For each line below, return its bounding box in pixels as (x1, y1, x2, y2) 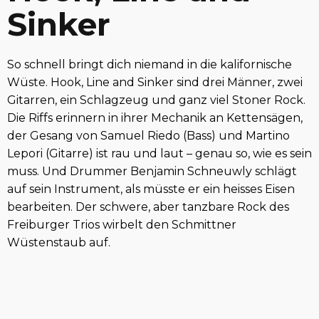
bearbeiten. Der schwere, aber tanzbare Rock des (7, 199, 289, 214)
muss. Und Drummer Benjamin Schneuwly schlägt (7, 164, 297, 178)
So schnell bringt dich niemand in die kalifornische (7, 57, 292, 71)
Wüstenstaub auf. (7, 235, 110, 249)
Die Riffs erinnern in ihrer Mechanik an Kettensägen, (7, 110, 303, 125)
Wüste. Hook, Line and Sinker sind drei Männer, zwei (7, 75, 303, 89)
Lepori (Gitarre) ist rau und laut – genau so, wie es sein (7, 146, 312, 160)
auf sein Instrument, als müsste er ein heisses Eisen (7, 182, 295, 196)
